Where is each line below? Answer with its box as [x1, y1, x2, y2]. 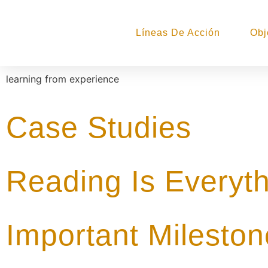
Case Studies [6, 111, 191, 145]
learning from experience [6, 73, 119, 85]
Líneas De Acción [136, 28, 220, 38]
